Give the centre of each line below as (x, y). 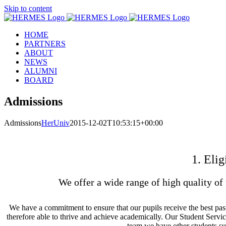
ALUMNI (41, 71)
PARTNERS (45, 44)
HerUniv (55, 123)
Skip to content (28, 8)
